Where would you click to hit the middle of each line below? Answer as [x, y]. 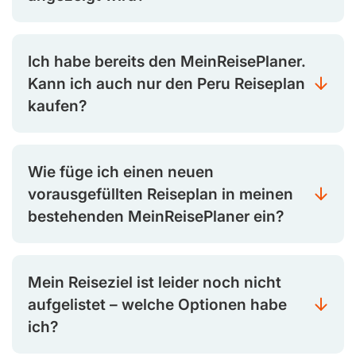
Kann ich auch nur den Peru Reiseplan [166, 84]
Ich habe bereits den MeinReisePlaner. [167, 62]
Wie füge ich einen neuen [121, 172]
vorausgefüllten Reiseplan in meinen [161, 194]
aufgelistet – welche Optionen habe [157, 305]
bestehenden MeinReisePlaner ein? [156, 217]
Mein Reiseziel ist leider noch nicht [155, 282]
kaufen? [57, 106]
